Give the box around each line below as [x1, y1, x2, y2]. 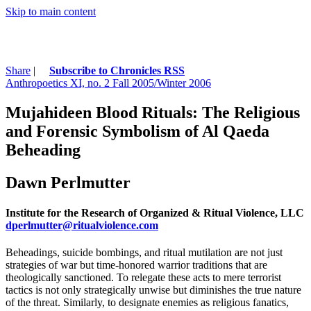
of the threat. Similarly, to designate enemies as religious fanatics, [6, 296, 289, 309]
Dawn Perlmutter [6, 173, 131, 192]
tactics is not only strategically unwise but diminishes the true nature [6, 284, 301, 296]
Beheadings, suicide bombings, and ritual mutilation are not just [6, 246, 283, 259]
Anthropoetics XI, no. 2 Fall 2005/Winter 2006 [6, 76, 211, 89]
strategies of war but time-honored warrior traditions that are [6, 259, 267, 271]
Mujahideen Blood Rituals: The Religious [6, 103, 300, 121]
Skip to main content [6, 6, 96, 17]
